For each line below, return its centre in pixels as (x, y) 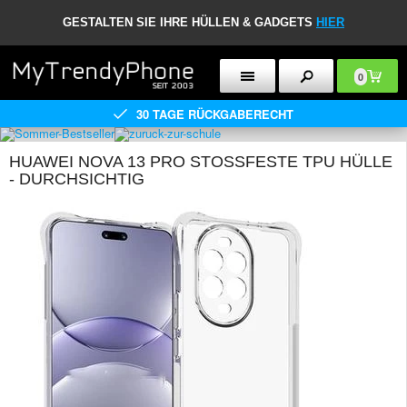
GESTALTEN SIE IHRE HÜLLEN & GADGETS (189, 22)
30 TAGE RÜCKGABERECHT (215, 114)
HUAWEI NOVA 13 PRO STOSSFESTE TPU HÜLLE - (201, 162)
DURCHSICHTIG (70, 179)
